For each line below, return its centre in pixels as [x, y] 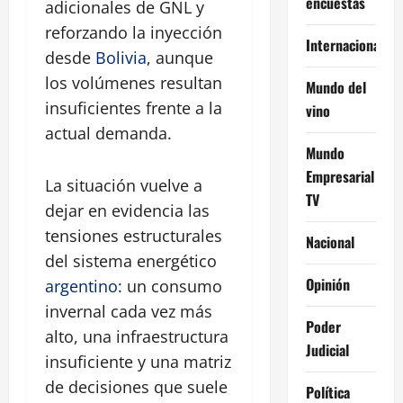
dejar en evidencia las [127, 211]
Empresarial [340, 176]
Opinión [327, 284]
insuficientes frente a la [134, 108]
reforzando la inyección [134, 33]
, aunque [180, 58]
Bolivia [121, 58]
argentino [81, 287]
